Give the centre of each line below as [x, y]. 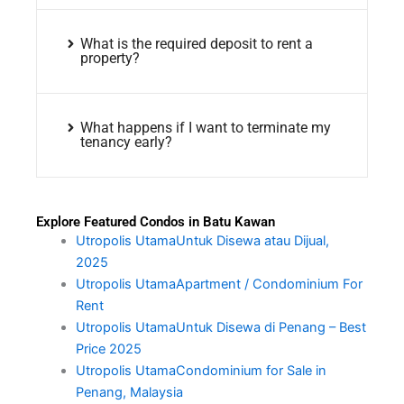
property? [110, 59]
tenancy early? [126, 142]
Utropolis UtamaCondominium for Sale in [201, 371]
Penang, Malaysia [131, 393]
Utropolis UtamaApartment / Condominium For [219, 285]
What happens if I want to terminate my [205, 128]
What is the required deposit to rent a [196, 44]
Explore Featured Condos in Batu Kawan [156, 222]
